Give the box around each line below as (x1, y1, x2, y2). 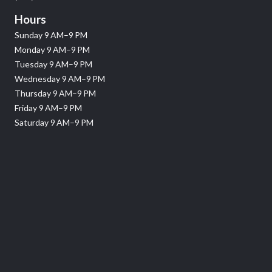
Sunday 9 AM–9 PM (15, 29, 87, 40)
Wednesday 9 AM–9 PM (15, 73, 105, 84)
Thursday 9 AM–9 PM (15, 87, 96, 98)
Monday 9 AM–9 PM (15, 44, 90, 55)
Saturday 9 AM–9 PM (15, 117, 93, 127)
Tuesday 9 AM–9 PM (15, 58, 92, 69)
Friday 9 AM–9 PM (15, 102, 82, 113)
